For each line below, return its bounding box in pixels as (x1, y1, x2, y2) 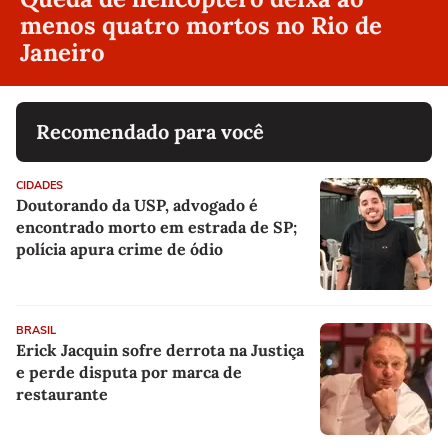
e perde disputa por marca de (16, 361, 242, 382)
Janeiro (20, 36, 105, 68)
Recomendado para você (36, 118, 264, 144)
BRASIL (16, 322, 56, 338)
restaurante (16, 383, 108, 404)
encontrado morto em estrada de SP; (16, 216, 297, 237)
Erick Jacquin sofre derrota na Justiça (16, 339, 304, 360)
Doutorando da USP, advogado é (16, 194, 258, 215)
